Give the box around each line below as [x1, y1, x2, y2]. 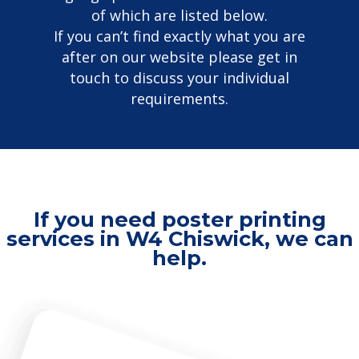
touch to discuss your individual [70, 68, 289, 88]
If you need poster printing [33, 207, 326, 232]
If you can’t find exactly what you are [54, 26, 305, 46]
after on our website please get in [62, 47, 297, 67]
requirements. [131, 89, 228, 109]
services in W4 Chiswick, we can [6, 226, 353, 252]
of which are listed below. [91, 6, 268, 26]
